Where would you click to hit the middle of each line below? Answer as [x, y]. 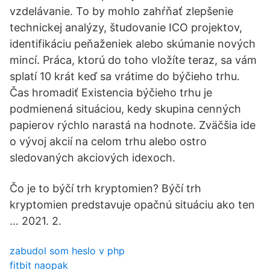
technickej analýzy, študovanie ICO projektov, [126, 27]
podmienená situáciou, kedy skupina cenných [125, 109]
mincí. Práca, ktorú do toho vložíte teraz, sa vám [133, 60]
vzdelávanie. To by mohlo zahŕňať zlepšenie [121, 11]
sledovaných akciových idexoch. [93, 158]
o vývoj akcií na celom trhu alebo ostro [108, 141]
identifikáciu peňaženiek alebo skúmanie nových [133, 44]
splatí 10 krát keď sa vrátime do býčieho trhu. [125, 76]
